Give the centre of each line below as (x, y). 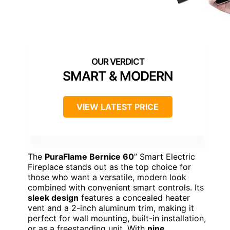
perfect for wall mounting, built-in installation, (117, 218)
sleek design (53, 198)
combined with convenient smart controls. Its (116, 188)
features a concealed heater (134, 198)
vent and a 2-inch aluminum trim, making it (111, 208)
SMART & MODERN (118, 76)
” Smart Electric (165, 157)
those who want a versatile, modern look (107, 177)
